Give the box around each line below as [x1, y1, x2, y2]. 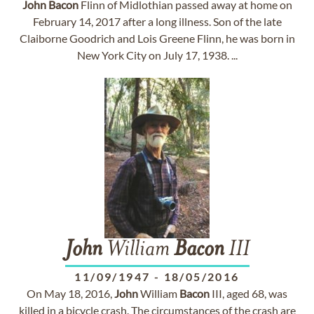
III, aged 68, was [210, 287, 287, 300]
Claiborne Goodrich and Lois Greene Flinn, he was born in [19, 32, 295, 45]
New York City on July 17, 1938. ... [76, 48, 238, 62]
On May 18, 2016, [27, 287, 114, 300]
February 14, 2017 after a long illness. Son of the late [32, 15, 282, 28]
